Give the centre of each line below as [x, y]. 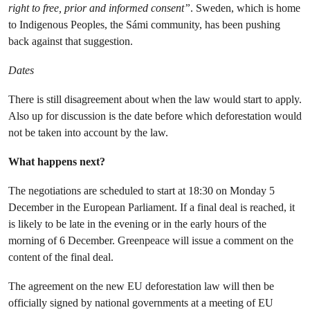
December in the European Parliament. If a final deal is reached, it [152, 207]
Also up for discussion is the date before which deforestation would [155, 116]
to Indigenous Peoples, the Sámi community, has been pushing [144, 25]
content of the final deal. [61, 257]
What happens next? [57, 162]
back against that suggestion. [72, 41]
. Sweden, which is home [245, 8]
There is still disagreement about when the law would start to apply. [155, 99]
